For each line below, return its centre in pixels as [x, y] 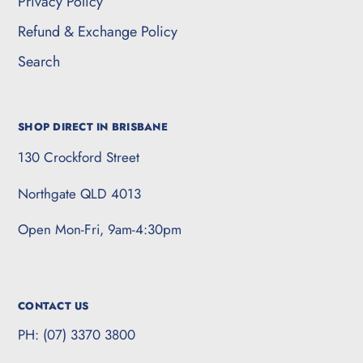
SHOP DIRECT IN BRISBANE [93, 127]
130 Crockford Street [79, 158]
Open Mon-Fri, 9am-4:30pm [100, 230]
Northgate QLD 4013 [79, 193]
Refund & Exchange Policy [98, 32]
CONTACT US [53, 305]
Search [39, 62]
